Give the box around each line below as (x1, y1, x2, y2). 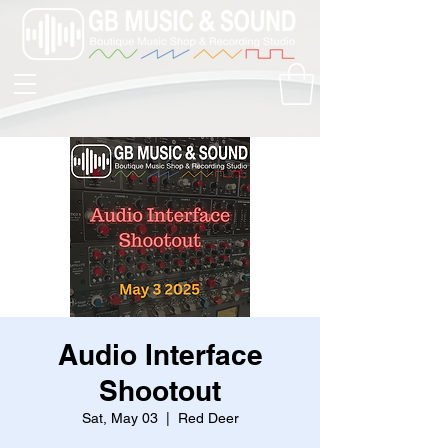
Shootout (99, 373, 221, 407)
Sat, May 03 (81, 409, 158, 426)
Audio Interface (57, 337, 263, 371)
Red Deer (177, 409, 239, 426)
